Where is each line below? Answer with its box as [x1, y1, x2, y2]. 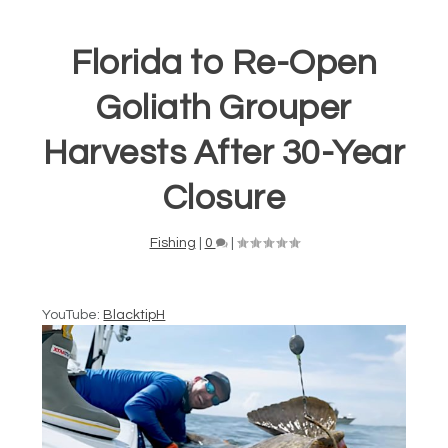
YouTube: [42, 307, 104, 322]
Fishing [149, 235, 196, 250]
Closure [162, 179, 286, 216]
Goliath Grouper [96, 89, 352, 126]
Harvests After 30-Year [43, 134, 405, 171]
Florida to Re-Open [71, 44, 377, 81]
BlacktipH [103, 307, 166, 322]
